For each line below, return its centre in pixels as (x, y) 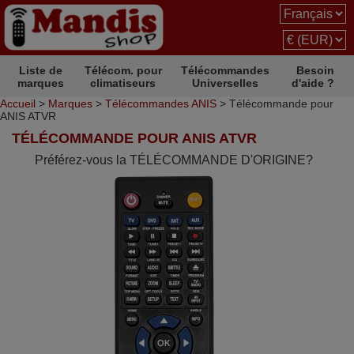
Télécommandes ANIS (161, 104)
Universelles (226, 83)
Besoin (315, 70)
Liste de (41, 70)
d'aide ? (313, 83)
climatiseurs (123, 83)
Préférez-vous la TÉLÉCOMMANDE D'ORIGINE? (173, 160)
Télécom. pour (123, 70)
